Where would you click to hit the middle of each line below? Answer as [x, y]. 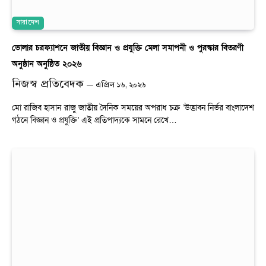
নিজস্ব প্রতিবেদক [48, 84]
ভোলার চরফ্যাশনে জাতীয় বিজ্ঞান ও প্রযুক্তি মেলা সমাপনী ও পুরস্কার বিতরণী [128, 47]
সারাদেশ [28, 23]
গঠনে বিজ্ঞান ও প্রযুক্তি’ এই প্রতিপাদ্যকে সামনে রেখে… [94, 120]
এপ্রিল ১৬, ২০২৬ [121, 85]
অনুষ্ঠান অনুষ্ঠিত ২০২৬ [47, 64]
